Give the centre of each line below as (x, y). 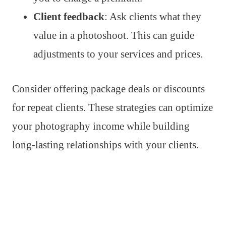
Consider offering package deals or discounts (108, 89)
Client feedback (69, 17)
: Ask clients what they (153, 17)
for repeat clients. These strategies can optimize (112, 108)
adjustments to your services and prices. (118, 54)
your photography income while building (101, 126)
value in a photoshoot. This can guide (114, 36)
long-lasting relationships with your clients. (105, 145)
